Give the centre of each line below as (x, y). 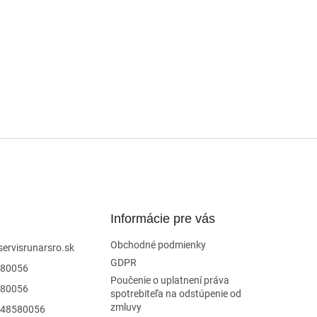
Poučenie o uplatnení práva (169, 280)
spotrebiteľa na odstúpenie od (175, 294)
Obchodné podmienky (158, 245)
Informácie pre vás (162, 219)
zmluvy (126, 307)
